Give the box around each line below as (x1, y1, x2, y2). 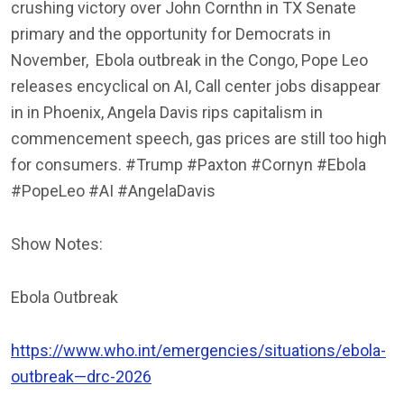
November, (11, 50, 88, 69)
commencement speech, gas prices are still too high (11, 128, 387, 148)
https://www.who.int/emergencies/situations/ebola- (11, 340, 386, 360)
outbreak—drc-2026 (11, 366, 151, 386)
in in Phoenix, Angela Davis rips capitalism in (11, 102, 323, 122)
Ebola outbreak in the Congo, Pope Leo (96, 50, 368, 69)
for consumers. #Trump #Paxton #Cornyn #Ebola (11, 154, 366, 174)
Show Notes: (11, 234, 103, 253)
